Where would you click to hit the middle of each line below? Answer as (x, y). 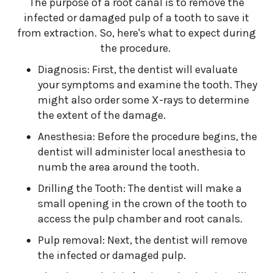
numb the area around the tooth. (120, 167)
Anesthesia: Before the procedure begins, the (148, 136)
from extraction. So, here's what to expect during (136, 33)
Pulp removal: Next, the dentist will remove (143, 240)
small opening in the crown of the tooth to (143, 204)
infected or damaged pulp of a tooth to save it (136, 18)
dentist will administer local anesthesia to (142, 152)
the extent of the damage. (103, 115)
